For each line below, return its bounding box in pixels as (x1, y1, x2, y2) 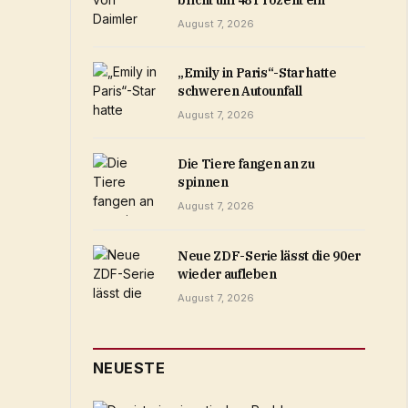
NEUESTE (93, 358, 166, 377)
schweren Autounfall (178, 83, 302, 100)
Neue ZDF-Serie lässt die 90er (178, 247, 361, 264)
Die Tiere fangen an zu (178, 156, 315, 173)
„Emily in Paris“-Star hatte (178, 65, 337, 82)
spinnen (178, 174, 229, 191)
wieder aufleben (178, 265, 277, 282)
